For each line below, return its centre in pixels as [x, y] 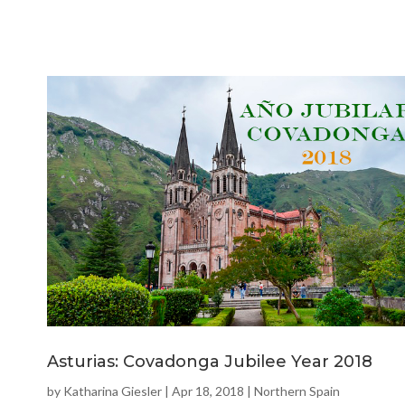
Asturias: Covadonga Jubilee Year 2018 [210, 362]
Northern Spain [297, 391]
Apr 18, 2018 [208, 391]
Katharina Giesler [113, 391]
